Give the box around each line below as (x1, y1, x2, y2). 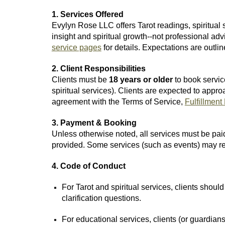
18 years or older (108, 75, 173, 84)
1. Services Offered (51, 10, 124, 19)
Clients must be (51, 75, 109, 84)
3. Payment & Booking (51, 119, 137, 127)
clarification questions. (61, 194, 141, 202)
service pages (51, 43, 101, 52)
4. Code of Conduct (51, 162, 126, 170)
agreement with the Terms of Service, (51, 97, 185, 106)
